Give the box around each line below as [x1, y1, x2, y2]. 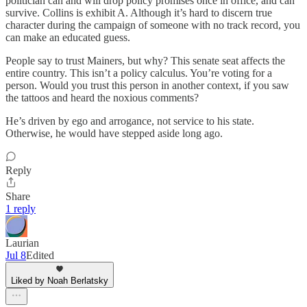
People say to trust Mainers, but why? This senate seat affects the [5, 55, 285, 67]
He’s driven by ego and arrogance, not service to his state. [5, 115, 254, 127]
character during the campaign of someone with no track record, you [5, 19, 300, 32]
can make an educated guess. [5, 32, 130, 44]
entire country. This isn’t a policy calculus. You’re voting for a [5, 67, 272, 79]
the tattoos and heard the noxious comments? [5, 92, 199, 104]
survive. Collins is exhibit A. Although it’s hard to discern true [5, 7, 272, 19]
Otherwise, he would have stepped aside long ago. [5, 127, 223, 140]
